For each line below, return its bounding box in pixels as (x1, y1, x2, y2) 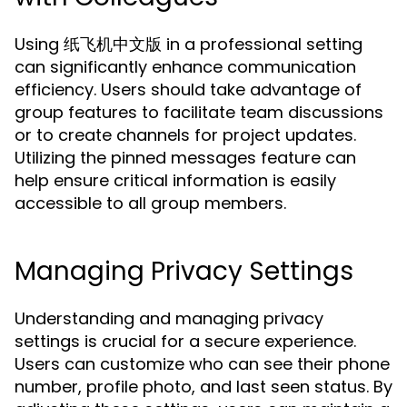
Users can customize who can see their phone (15, 352, 390, 375)
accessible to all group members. (15, 192, 286, 214)
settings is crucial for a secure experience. (15, 330, 356, 352)
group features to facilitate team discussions (15, 101, 383, 124)
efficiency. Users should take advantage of (15, 78, 362, 101)
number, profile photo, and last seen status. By (15, 375, 392, 398)
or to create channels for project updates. (15, 124, 356, 146)
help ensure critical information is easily (15, 169, 336, 192)
